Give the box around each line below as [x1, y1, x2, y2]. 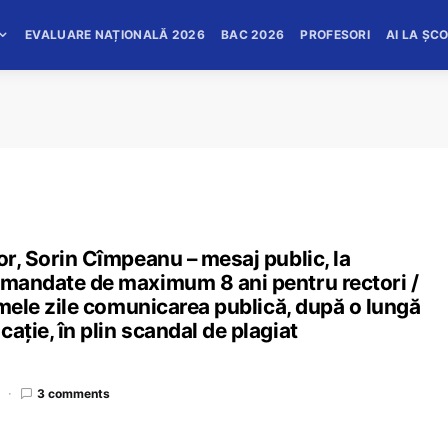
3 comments [37, 385, 110, 401]
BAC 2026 [220, 27, 285, 42]
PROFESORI [300, 27, 371, 42]
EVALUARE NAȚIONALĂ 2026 [25, 27, 205, 42]
